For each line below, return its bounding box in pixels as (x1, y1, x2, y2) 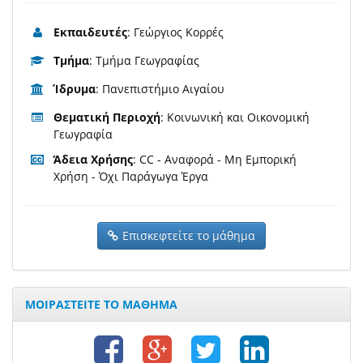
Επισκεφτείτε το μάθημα (122, 228, 255, 244)
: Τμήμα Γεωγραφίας (89, 53, 199, 69)
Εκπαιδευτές (53, 24, 127, 41)
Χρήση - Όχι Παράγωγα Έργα (53, 169, 208, 185)
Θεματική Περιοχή (53, 109, 160, 126)
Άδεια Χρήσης (53, 152, 133, 168)
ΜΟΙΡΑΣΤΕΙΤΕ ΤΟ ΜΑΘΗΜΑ (25, 297, 177, 313)
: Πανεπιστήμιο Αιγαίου (96, 81, 224, 97)
